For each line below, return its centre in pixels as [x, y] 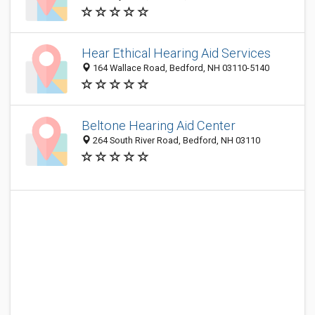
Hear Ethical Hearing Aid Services [176, 53]
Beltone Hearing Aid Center [159, 126]
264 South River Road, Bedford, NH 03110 [175, 141]
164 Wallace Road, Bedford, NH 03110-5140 [180, 68]
